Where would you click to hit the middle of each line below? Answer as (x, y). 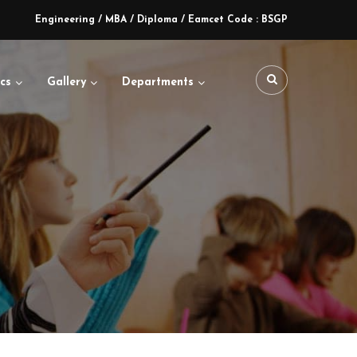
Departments (158, 82)
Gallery (67, 82)
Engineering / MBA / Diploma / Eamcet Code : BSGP (161, 20)
